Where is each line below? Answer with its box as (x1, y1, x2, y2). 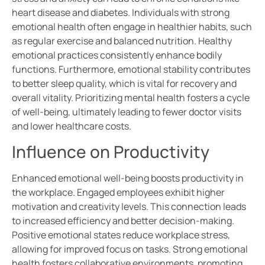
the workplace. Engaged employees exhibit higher (12, 185, 225, 199)
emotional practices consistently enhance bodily (12, 49, 222, 62)
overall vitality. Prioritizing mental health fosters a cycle (12, 91, 250, 105)
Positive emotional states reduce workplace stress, (12, 228, 230, 241)
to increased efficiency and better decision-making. (12, 214, 234, 227)
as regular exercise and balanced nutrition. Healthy (12, 34, 232, 48)
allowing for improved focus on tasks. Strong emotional (12, 242, 248, 256)
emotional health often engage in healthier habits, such (12, 20, 252, 34)
